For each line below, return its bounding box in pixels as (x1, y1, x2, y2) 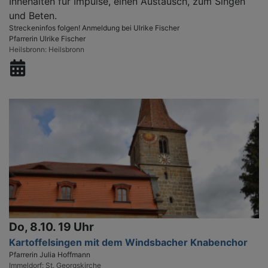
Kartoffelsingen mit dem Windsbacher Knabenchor (9, 236, 248, 248)
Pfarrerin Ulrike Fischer (9, 33, 86, 43)
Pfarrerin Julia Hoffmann (9, 249, 90, 259)
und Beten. (9, 9, 57, 22)
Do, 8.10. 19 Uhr (9, 219, 94, 234)
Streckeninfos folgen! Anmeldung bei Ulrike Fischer (9, 23, 179, 32)
